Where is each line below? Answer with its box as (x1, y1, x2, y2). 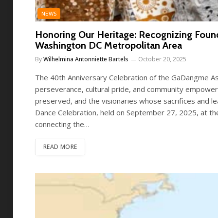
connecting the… (35, 119, 90, 129)
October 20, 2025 (138, 55, 186, 63)
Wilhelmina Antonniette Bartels (43, 55, 128, 63)
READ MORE (43, 143, 77, 151)
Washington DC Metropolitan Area (35, 39, 182, 51)
